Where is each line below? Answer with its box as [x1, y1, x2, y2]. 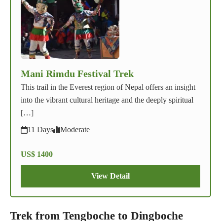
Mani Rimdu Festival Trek [21, 68, 134, 79]
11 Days [28, 125, 53, 134]
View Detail [91, 172, 130, 181]
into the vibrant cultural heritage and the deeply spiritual [21, 96, 193, 105]
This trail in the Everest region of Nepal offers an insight [21, 83, 195, 92]
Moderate [60, 125, 90, 134]
